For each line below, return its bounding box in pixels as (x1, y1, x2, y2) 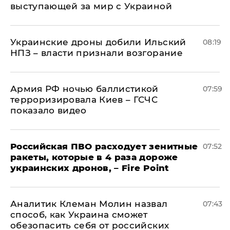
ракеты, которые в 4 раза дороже (10, 152, 178, 163)
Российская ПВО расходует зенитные (10, 141, 198, 152)
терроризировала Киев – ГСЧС (10, 94, 158, 105)
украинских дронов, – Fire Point (10, 163, 169, 174)
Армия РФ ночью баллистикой (10, 84, 159, 94)
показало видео (10, 105, 87, 116)
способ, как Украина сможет (10, 209, 148, 220)
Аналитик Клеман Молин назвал (10, 199, 168, 209)
